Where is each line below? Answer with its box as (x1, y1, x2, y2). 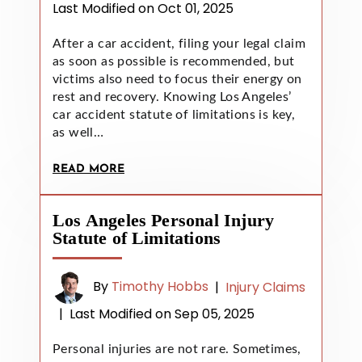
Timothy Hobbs (112, 277, 208, 297)
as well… (53, 125, 104, 139)
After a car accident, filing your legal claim (53, 36, 305, 50)
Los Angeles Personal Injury (53, 209, 275, 230)
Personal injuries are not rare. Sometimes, (53, 342, 301, 356)
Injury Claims (225, 278, 305, 297)
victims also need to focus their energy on (53, 72, 302, 86)
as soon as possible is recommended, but (53, 54, 295, 68)
